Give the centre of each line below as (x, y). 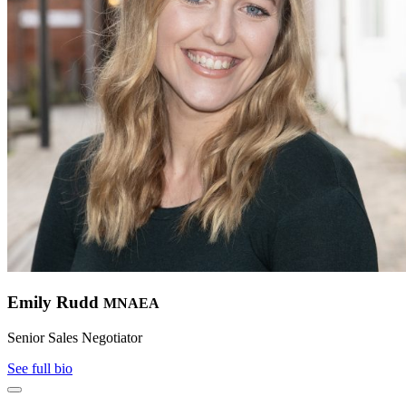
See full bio (40, 368)
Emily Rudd (55, 302)
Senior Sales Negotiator (75, 337)
